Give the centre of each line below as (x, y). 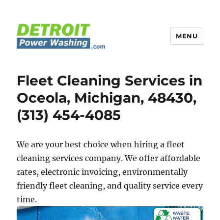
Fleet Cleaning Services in (110, 81)
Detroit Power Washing (87, 62)
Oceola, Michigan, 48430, (107, 98)
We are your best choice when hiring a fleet (101, 144)
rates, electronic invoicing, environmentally (102, 172)
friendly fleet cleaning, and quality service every (110, 186)
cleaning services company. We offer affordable (109, 158)
